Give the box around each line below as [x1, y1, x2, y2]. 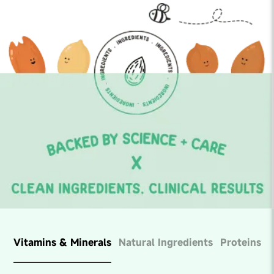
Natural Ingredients [118, 235, 213, 250]
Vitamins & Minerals [13, 235, 111, 250]
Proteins [220, 235, 261, 250]
